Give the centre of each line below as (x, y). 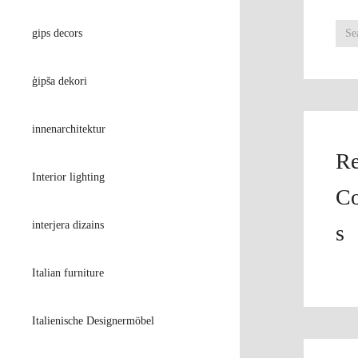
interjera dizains (68, 225)
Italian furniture (68, 273)
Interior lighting (68, 177)
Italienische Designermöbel (93, 321)
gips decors (57, 33)
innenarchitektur (69, 129)
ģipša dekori (60, 81)
